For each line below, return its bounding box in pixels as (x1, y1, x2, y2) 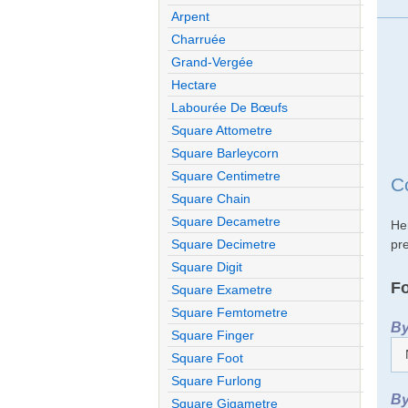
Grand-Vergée (171, 54, 254, 69)
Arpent (171, 8, 210, 24)
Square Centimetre (171, 168, 281, 183)
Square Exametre (171, 281, 273, 297)
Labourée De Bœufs (171, 99, 289, 115)
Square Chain (171, 190, 251, 206)
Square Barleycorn (171, 145, 280, 160)
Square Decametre (171, 213, 281, 229)
